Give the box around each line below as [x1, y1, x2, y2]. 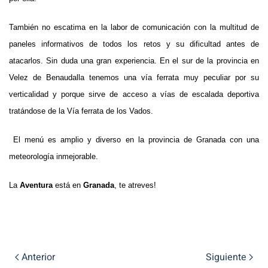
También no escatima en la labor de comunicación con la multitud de [9, 22, 259, 32]
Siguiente [206, 249, 249, 264]
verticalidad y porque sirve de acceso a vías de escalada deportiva [9, 89, 259, 99]
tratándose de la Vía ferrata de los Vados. [9, 106, 153, 115]
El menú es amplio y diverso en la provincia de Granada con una [9, 135, 259, 144]
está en [53, 180, 83, 190]
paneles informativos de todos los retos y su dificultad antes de [9, 39, 259, 48]
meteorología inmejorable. [9, 151, 98, 161]
